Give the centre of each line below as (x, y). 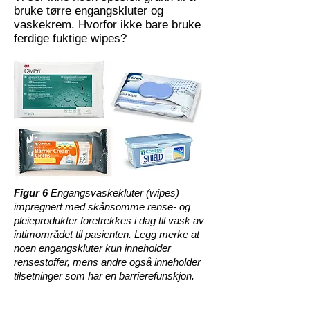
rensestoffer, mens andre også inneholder (107, 262)
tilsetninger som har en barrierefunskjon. (106, 276)
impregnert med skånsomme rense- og (102, 207)
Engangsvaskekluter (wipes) (113, 193)
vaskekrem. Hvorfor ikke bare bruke (107, 25)
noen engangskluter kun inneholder (92, 248)
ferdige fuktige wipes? (70, 38)
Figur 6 (31, 193)
